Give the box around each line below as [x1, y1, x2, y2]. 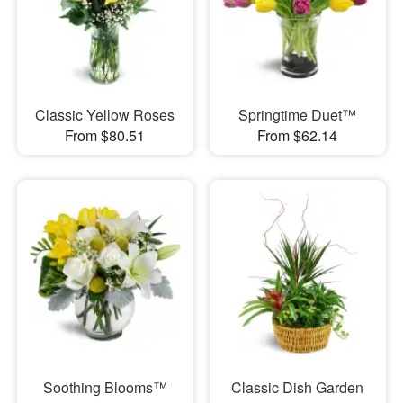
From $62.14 [257, 125, 338, 147]
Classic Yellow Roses [35, 104, 175, 126]
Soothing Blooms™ [42, 377, 167, 399]
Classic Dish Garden [231, 377, 364, 399]
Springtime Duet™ [238, 104, 357, 126]
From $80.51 [65, 125, 146, 147]
